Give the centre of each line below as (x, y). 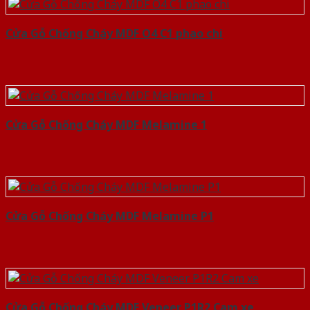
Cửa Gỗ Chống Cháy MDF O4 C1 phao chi (114, 34)
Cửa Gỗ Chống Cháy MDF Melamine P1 (110, 216)
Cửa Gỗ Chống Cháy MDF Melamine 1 (106, 125)
